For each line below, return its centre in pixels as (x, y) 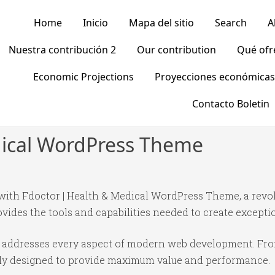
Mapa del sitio (161, 23)
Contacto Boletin (230, 104)
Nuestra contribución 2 (62, 50)
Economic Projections (83, 77)
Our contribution (176, 50)
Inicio (95, 23)
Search (230, 23)
